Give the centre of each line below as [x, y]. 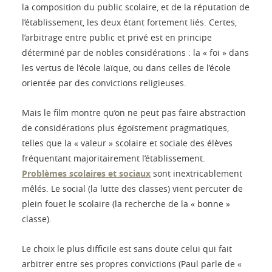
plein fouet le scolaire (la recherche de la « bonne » [126, 204]
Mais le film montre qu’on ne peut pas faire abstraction [134, 113]
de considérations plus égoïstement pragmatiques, [125, 128]
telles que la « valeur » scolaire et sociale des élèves [127, 143]
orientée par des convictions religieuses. [104, 83]
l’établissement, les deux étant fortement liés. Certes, [129, 22]
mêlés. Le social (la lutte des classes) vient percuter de [132, 189]
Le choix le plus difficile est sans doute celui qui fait [127, 249]
